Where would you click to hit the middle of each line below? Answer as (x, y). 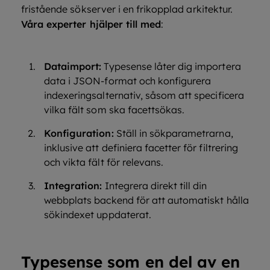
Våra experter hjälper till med (91, 24)
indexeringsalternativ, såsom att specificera (144, 95)
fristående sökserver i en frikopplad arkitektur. (127, 9)
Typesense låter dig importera (171, 66)
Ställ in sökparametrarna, (173, 133)
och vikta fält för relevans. (104, 162)
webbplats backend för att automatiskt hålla (146, 200)
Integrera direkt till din (155, 186)
